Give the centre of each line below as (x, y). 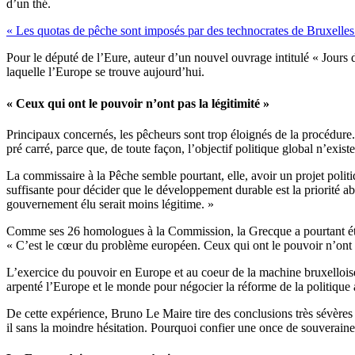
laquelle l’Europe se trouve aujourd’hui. (105, 72)
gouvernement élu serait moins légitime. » (110, 204)
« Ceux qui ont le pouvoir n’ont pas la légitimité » (138, 103)
